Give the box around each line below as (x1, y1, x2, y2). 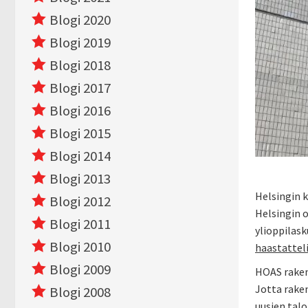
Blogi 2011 (49, 215, 111, 233)
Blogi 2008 (49, 283, 111, 301)
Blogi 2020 (49, 11, 111, 29)
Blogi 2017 (49, 79, 111, 97)
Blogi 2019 (49, 34, 111, 52)
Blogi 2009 (49, 261, 111, 278)
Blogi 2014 (49, 147, 111, 165)
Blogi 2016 (49, 102, 111, 120)
